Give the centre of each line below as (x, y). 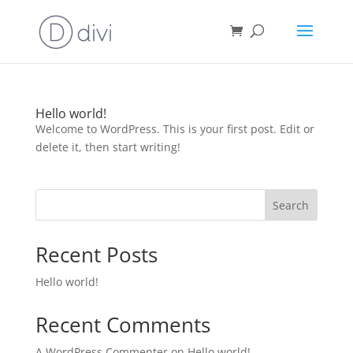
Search (291, 205)
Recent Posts (96, 255)
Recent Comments (123, 325)
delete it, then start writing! (108, 147)
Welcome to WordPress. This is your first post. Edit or (175, 129)
